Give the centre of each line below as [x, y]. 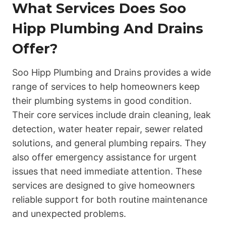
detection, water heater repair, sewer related [107, 129]
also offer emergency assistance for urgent [104, 157]
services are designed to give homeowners [103, 186]
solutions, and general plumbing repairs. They [109, 143]
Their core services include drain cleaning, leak [111, 115]
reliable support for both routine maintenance [110, 200]
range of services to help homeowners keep [106, 87]
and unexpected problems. [69, 214]
